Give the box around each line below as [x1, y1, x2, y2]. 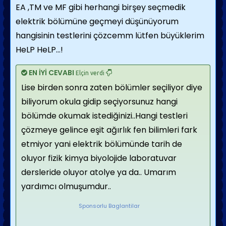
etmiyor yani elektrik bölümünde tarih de [21, 138, 182, 150]
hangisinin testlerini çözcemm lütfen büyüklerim [16, 30, 204, 41]
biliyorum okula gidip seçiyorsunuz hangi [21, 96, 178, 107]
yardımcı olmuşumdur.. [21, 181, 111, 192]
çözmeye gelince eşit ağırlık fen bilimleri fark [21, 124, 197, 136]
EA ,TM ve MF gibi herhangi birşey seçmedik [16, 2, 186, 13]
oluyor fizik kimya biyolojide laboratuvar [21, 152, 177, 164]
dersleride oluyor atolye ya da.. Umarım [21, 166, 176, 178]
